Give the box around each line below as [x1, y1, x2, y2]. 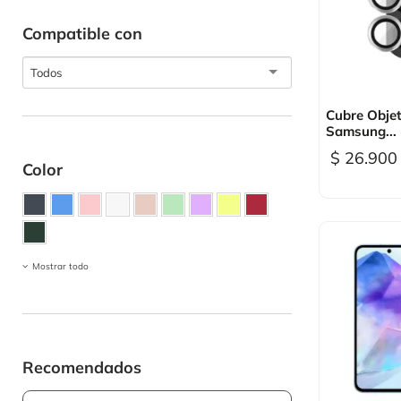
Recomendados [22, 357, 141, 378]
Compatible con [22, 23, 142, 44]
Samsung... [326, 123, 397, 141]
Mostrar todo [32, 260, 89, 272]
